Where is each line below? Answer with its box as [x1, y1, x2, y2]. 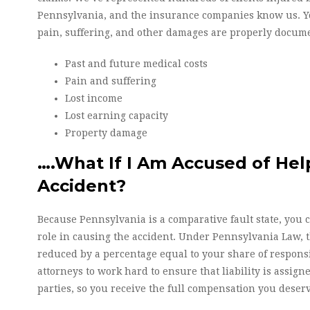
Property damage [65, 127, 147, 138]
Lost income [65, 93, 122, 104]
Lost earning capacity [65, 110, 168, 121]
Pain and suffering [65, 75, 156, 86]
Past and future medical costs [65, 58, 208, 69]
